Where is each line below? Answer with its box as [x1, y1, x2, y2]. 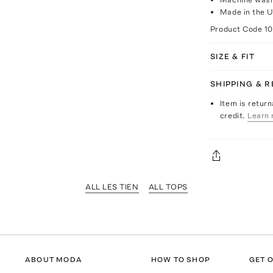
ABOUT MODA [25, 255, 83, 264]
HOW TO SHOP [151, 255, 210, 264]
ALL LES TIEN [85, 182, 139, 191]
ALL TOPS [148, 182, 188, 191]
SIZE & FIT [210, 51, 255, 61]
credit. [219, 110, 246, 120]
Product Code [210, 24, 264, 34]
